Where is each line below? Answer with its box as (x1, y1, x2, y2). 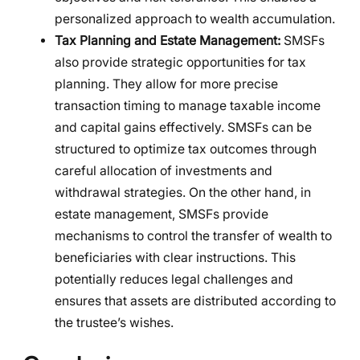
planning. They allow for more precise (55, 76, 278, 92)
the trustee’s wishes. (55, 314, 174, 330)
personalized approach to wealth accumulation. (55, 10, 335, 27)
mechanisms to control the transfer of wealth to (55, 227, 332, 243)
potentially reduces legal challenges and (55, 271, 293, 287)
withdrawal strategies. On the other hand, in (55, 184, 311, 200)
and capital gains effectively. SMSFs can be (55, 119, 312, 135)
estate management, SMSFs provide (55, 206, 268, 222)
